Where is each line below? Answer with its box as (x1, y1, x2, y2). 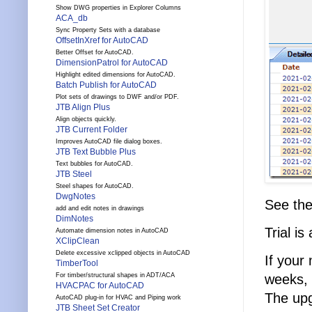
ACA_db (56, 13, 88, 24)
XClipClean (56, 236, 100, 247)
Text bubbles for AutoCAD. (56, 160, 133, 168)
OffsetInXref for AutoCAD (56, 36, 148, 46)
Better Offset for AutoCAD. (56, 49, 134, 56)
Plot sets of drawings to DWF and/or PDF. (56, 93, 179, 101)
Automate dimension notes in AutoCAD (56, 227, 169, 235)
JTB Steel (56, 169, 92, 180)
